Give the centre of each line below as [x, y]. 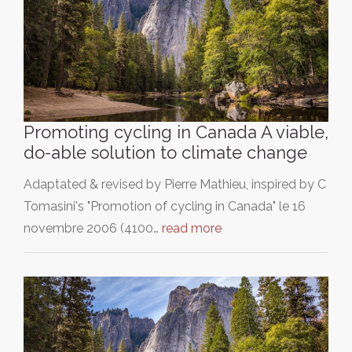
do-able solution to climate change [165, 153]
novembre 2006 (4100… [93, 229]
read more [192, 229]
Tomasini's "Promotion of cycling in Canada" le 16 [165, 207]
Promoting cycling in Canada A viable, [176, 132]
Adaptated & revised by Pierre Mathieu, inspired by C [175, 185]
